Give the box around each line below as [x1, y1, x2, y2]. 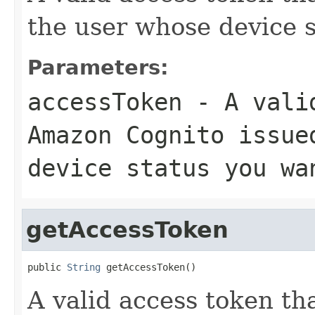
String [67, 261, 101, 273]
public [27, 261, 67, 273]
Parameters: [27, 55, 169, 79]
